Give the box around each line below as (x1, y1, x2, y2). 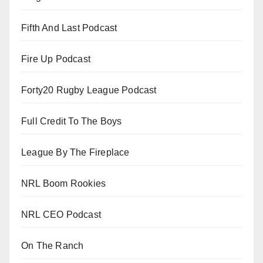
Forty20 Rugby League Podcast (21, 85, 157, 96)
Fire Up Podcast (21, 54, 90, 65)
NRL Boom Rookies (21, 178, 106, 189)
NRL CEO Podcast (21, 210, 101, 220)
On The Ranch (21, 241, 84, 251)
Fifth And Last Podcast (21, 23, 117, 33)
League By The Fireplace (21, 147, 130, 158)
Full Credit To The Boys (21, 116, 122, 127)
